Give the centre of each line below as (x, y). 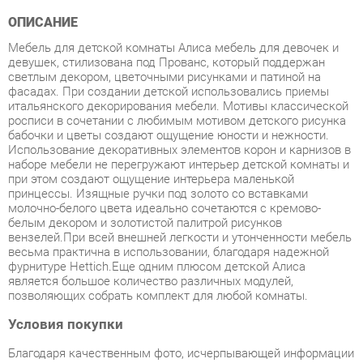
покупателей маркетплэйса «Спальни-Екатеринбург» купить (167, 323)
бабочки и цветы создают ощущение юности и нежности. (162, 87)
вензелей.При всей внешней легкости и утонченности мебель (173, 184)
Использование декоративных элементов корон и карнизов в (172, 100)
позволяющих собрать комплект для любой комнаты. (152, 241)
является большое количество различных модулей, (145, 226)
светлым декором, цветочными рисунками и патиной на (158, 30)
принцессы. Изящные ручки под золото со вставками (152, 143)
